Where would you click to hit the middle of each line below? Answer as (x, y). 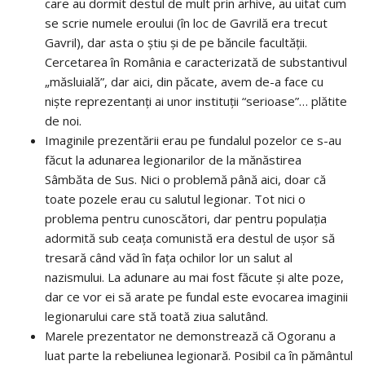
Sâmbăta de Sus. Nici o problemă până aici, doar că (185, 179)
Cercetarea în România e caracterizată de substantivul (196, 62)
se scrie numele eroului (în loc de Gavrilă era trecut (186, 22)
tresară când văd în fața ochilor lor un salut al (169, 257)
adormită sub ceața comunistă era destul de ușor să (190, 237)
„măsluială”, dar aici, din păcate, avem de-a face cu (184, 81)
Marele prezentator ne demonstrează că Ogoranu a (190, 335)
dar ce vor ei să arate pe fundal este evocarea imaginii (196, 296)
